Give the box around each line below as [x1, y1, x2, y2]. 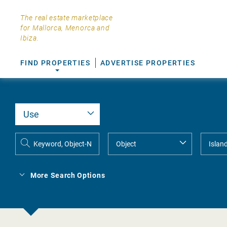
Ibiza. [20, 34, 39, 42]
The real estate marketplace [20, 14, 113, 22]
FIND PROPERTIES [20, 59, 90, 67]
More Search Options [30, 171, 105, 179]
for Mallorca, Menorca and [20, 24, 110, 32]
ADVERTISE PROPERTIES [100, 59, 195, 67]
